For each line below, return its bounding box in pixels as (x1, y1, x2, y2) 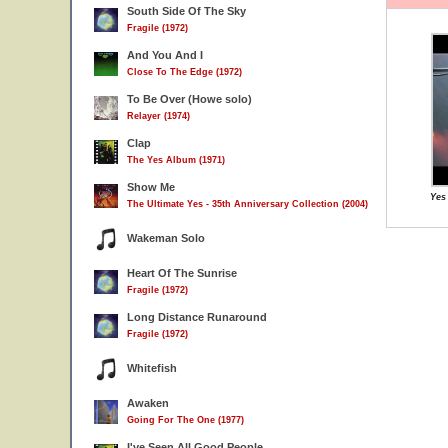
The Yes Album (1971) (127, 155, 225, 165)
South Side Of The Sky (127, 5, 246, 17)
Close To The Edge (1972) (127, 67, 242, 77)
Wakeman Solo (127, 232, 205, 244)
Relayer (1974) (127, 111, 190, 121)
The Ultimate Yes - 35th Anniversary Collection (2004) (127, 199, 368, 209)
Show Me (127, 181, 175, 193)
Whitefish (127, 362, 177, 374)
